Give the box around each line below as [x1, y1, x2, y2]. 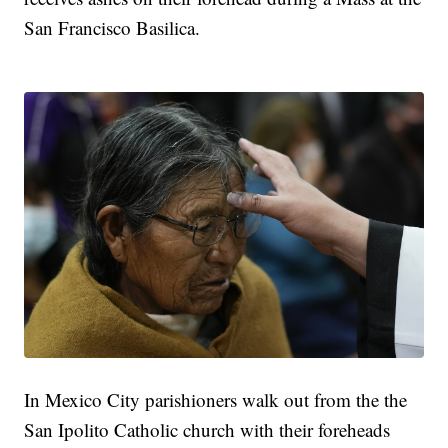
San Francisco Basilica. [24, 15, 201, 41]
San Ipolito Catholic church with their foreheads [24, 417, 391, 443]
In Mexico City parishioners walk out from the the [24, 387, 408, 413]
